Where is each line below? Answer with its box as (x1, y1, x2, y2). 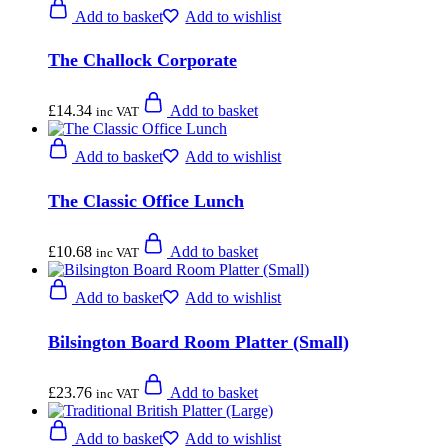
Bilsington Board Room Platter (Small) (48, 332, 349, 353)
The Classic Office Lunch (48, 191, 244, 212)
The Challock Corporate (48, 50, 237, 71)
